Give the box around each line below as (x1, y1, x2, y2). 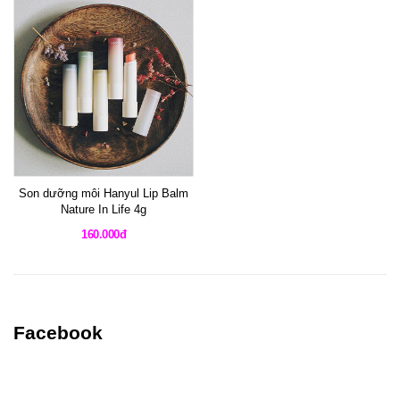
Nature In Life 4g (61, 203, 146, 216)
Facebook (13, 322, 103, 343)
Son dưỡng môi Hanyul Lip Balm (19, 187, 188, 200)
